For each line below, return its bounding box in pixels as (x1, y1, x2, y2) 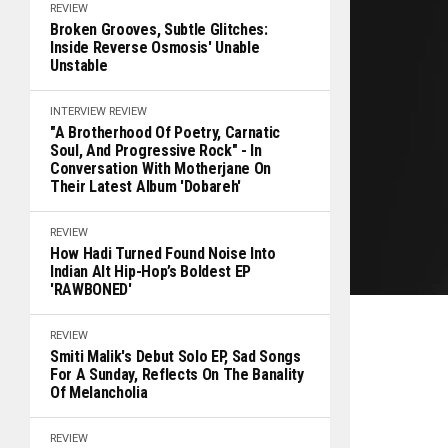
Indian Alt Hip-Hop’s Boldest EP (50, 262, 252, 281)
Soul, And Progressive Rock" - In (50, 141, 262, 160)
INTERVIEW (50, 105, 106, 118)
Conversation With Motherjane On (50, 159, 272, 178)
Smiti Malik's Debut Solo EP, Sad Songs (50, 347, 301, 366)
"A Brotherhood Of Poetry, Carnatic (50, 123, 281, 142)
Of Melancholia (50, 383, 148, 402)
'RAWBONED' (50, 280, 132, 299)
